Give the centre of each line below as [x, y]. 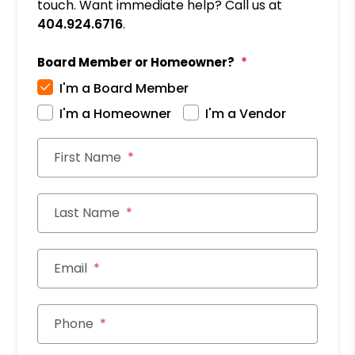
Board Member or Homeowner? [136, 62]
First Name [88, 157]
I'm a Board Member [124, 88]
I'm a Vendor [246, 113]
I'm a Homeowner [116, 113]
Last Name [87, 212]
